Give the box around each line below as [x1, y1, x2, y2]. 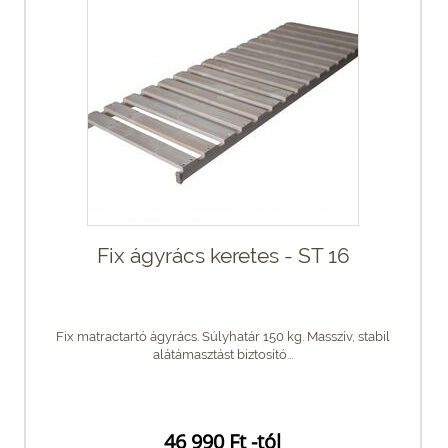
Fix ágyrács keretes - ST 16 [96, 242, 350, 268]
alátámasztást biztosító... [153, 346, 293, 362]
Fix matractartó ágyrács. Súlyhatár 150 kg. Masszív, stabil [56, 328, 390, 344]
